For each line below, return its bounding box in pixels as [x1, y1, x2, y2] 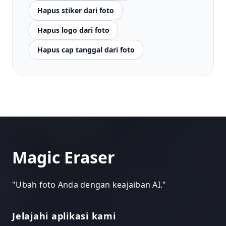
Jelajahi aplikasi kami [12, 210, 116, 222]
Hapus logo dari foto [37, 25, 109, 35]
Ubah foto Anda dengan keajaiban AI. [16, 179, 162, 190]
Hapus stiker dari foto [37, 6, 114, 15]
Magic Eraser [12, 146, 115, 168]
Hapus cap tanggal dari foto [37, 45, 135, 54]
